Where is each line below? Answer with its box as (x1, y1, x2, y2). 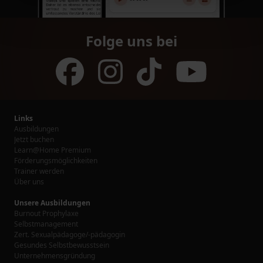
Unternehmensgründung (14, 250, 95, 261)
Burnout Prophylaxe (14, 208, 79, 218)
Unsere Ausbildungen (14, 197, 90, 208)
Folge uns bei (86, 31, 177, 50)
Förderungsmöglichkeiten (14, 155, 97, 166)
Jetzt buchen (14, 134, 54, 144)
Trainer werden (14, 166, 64, 176)
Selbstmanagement (14, 218, 78, 229)
